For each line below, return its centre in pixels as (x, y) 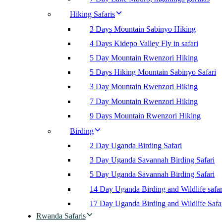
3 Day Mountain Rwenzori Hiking (144, 87)
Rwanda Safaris (61, 216)
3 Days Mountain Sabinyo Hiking (143, 29)
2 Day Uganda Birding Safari (136, 146)
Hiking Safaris (92, 14)
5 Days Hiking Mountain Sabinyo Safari (153, 72)
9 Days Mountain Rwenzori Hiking (145, 115)
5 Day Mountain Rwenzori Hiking (144, 57)
